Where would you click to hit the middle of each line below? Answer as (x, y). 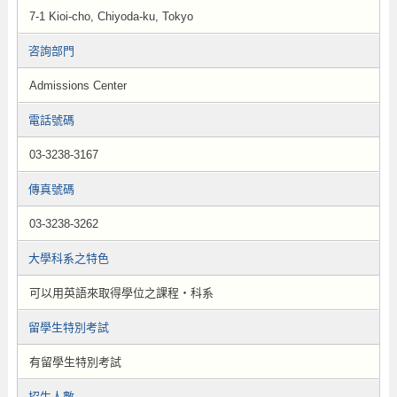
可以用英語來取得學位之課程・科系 (121, 293)
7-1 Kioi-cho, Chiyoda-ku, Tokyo (111, 16)
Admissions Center (78, 86)
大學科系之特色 (68, 258)
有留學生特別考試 (75, 362)
